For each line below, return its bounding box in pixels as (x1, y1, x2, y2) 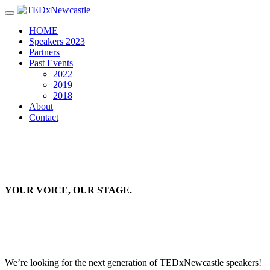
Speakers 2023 (29, 36, 85, 46)
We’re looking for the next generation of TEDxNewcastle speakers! (5, 257, 262, 268)
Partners (29, 47, 60, 57)
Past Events (29, 58, 73, 68)
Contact (29, 112, 58, 122)
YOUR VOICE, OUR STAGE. (5, 185, 132, 196)
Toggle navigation (9, 13, 70, 22)
